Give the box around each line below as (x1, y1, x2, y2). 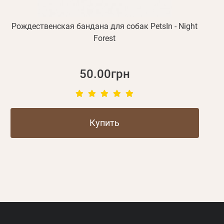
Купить (89, 117, 120, 128)
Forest (93, 33, 116, 43)
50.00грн (79, 67, 130, 81)
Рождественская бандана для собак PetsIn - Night (11, 21, 198, 31)
